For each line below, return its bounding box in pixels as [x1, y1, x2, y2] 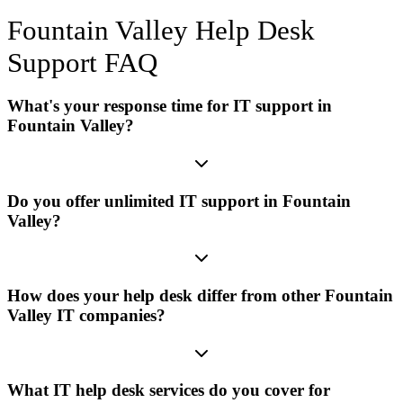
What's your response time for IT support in [7, 96, 332, 116]
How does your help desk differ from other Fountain [7, 285, 393, 305]
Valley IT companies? [7, 305, 166, 325]
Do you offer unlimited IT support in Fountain [7, 191, 351, 210]
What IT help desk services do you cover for [7, 381, 330, 400]
